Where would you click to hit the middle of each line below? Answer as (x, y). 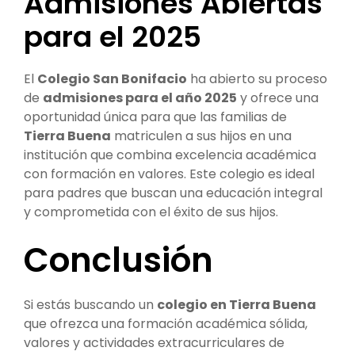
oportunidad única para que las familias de (155, 117)
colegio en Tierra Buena (237, 305)
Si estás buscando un (90, 305)
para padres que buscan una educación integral (173, 193)
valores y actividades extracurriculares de (154, 343)
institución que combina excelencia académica (170, 155)
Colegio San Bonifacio (112, 79)
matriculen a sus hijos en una (201, 136)
